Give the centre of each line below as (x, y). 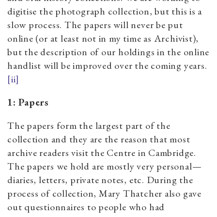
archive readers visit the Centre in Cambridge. (102, 152)
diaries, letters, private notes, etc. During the (100, 179)
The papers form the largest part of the (89, 125)
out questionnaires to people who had (86, 207)
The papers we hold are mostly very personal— (105, 166)
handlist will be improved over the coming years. (107, 65)
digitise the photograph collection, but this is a (105, 11)
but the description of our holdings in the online (108, 52)
